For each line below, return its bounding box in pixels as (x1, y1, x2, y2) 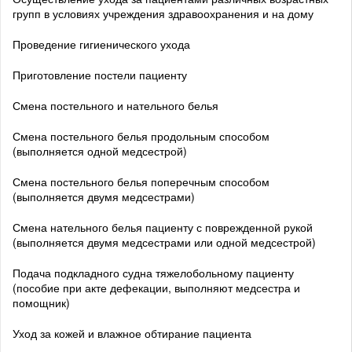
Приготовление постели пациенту (13, 66, 187, 82)
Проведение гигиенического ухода (13, 35, 190, 52)
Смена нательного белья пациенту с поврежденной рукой (13, 218, 313, 235)
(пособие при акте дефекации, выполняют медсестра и (13, 279, 300, 295)
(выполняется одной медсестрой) (13, 142, 187, 159)
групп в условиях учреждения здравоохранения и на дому (13, 5, 313, 21)
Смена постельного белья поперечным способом (13, 173, 269, 189)
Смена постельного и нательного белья (13, 97, 218, 113)
